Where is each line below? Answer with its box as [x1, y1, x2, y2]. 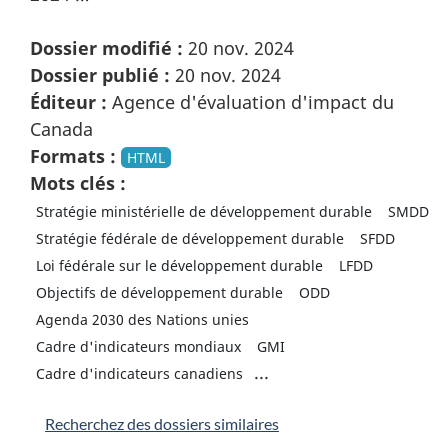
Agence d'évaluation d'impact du [107, 89, 394, 114]
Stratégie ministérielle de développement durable [35, 201, 372, 221]
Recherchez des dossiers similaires [45, 413, 279, 433]
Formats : [30, 143, 116, 168]
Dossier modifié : [30, 35, 183, 60]
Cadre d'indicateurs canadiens [35, 363, 243, 383]
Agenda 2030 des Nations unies [35, 309, 249, 329]
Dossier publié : [30, 62, 170, 87]
